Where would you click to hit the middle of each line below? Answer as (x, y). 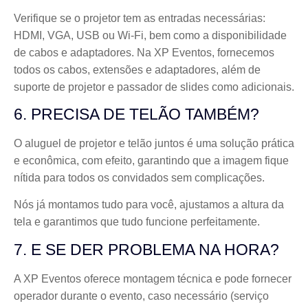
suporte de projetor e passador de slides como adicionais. (154, 87)
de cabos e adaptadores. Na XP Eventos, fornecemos (144, 52)
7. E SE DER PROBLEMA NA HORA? (146, 249)
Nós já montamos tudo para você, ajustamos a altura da (149, 205)
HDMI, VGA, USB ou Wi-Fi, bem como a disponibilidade (150, 35)
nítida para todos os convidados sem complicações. (139, 177)
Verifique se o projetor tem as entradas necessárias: (140, 18)
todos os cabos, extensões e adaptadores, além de (137, 69)
